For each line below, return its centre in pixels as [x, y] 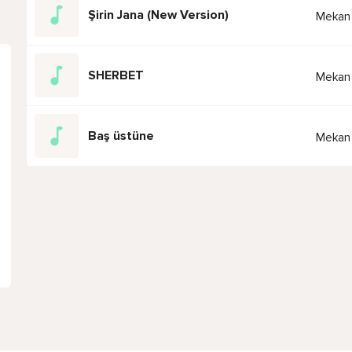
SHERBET [116, 75]
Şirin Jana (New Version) [158, 15]
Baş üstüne [121, 136]
